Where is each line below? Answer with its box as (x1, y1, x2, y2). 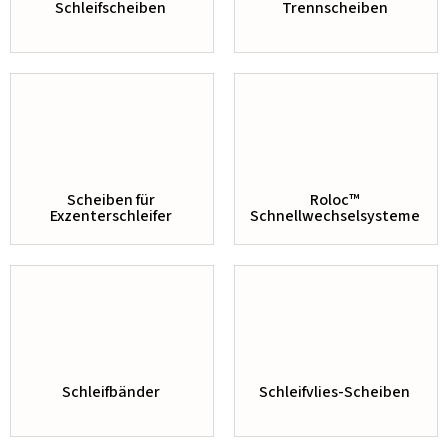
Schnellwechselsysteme (249, 204, 420, 227)
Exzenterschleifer (49, 204, 172, 227)
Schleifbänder (61, 380, 160, 403)
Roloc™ (310, 188, 359, 211)
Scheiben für (66, 188, 155, 211)
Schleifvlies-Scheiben (259, 380, 410, 403)
